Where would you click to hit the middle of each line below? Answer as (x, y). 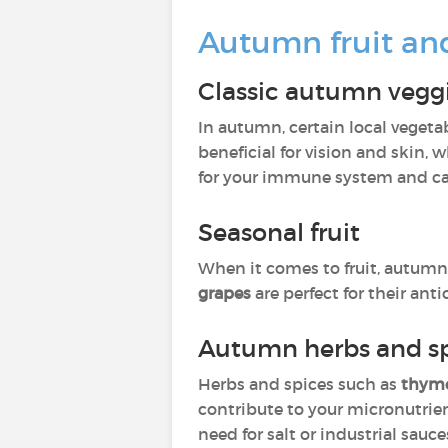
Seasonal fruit (282, 232)
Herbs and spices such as (299, 384)
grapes (226, 293)
